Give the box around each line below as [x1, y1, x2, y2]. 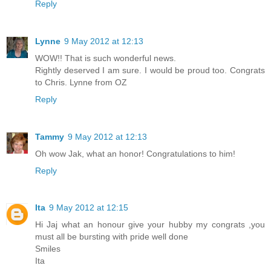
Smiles [35, 244, 60, 254]
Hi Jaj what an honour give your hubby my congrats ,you [35, 220, 265, 230]
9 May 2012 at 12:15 [49, 203, 128, 213]
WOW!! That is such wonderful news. [35, 53, 176, 63]
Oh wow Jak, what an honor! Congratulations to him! [35, 148, 235, 158]
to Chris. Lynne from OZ [35, 77, 127, 87]
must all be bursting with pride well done [35, 232, 188, 242]
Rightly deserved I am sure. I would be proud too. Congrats [35, 65, 265, 75]
